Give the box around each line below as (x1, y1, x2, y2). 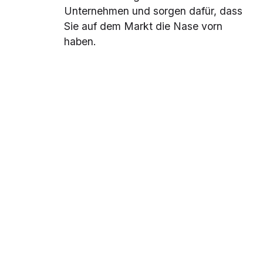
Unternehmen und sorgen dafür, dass (64, 5, 243, 18)
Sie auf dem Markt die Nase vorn (64, 20, 223, 33)
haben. (64, 35, 97, 48)
